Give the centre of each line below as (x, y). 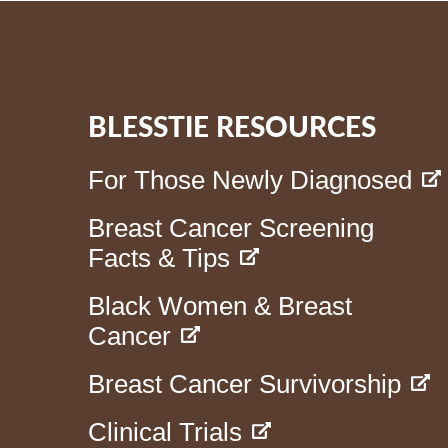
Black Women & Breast (220, 305)
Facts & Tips (159, 257)
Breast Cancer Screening (231, 227)
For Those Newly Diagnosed (250, 179)
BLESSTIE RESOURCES (232, 127)
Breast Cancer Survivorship (245, 383)
